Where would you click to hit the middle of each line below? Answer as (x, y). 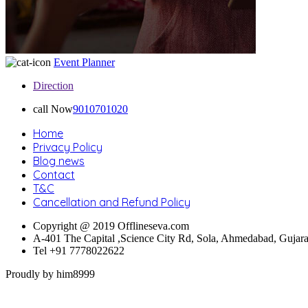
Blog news (59, 161)
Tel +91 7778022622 (79, 250)
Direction (53, 85)
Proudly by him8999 (50, 274)
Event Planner (84, 62)
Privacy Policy (68, 147)
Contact (54, 174)
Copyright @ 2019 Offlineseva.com (111, 225)
